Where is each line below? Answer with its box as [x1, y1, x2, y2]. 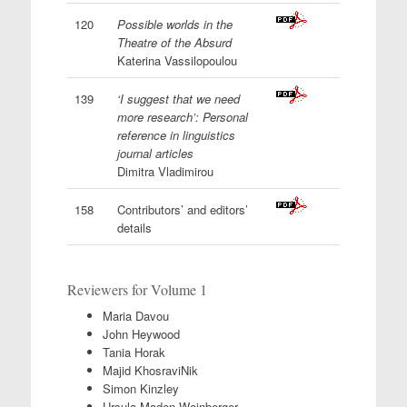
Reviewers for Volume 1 [66, 280, 207, 299]
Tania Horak [102, 343, 165, 361]
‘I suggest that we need [116, 90, 240, 107]
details [116, 219, 152, 236]
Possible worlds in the [116, 15, 233, 33]
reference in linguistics [116, 126, 235, 144]
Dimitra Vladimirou [116, 163, 213, 180]
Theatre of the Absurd [116, 34, 232, 51]
